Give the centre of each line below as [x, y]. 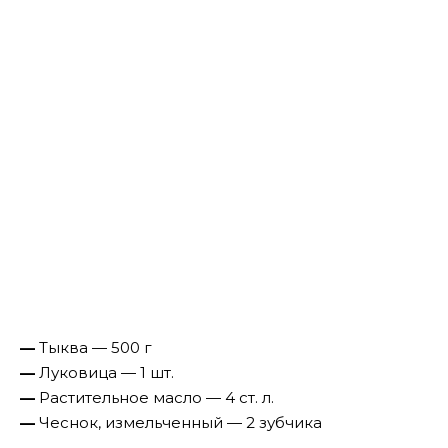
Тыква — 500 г [95, 347]
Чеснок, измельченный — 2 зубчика [180, 422]
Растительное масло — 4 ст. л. [156, 397]
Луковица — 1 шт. [106, 372]
